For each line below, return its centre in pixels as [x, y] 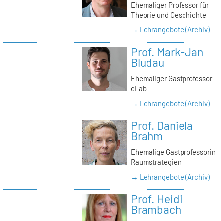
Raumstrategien [156, 162]
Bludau [147, 62]
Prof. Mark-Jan [167, 52]
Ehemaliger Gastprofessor [171, 79]
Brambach [156, 209]
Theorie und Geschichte [168, 15]
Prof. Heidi [156, 199]
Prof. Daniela [162, 125]
